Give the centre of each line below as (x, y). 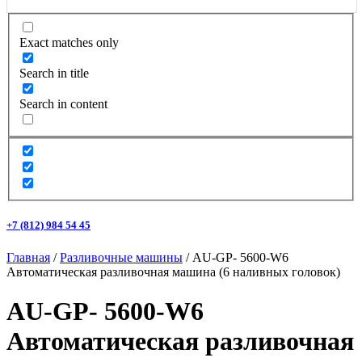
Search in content (63, 103)
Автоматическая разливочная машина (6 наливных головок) (173, 271)
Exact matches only (69, 42)
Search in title (54, 73)
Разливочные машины (121, 257)
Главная (28, 257)
